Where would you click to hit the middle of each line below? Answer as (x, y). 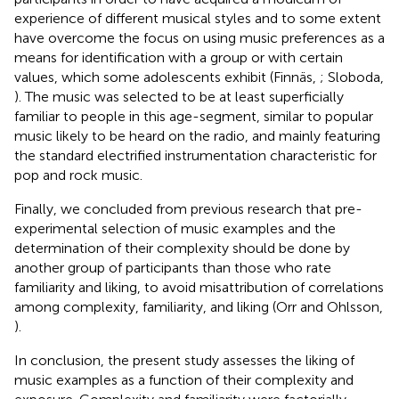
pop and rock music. (78, 175)
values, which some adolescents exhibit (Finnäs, (167, 77)
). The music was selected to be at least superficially (179, 96)
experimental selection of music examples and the (175, 228)
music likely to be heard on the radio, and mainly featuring (197, 135)
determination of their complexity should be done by (182, 248)
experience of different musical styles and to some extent (198, 18)
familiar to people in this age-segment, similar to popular (194, 116)
